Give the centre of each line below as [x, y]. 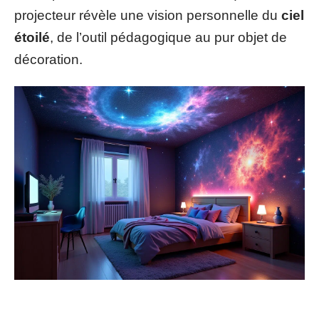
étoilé [32, 37]
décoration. [48, 59]
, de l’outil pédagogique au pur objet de [168, 37]
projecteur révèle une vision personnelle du [148, 15]
